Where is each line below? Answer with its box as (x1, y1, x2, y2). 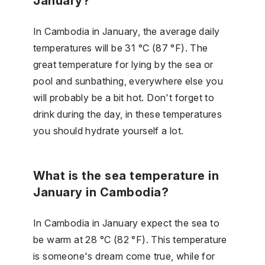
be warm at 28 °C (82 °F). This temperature (33, 233, 227, 245)
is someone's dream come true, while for (33, 250, 215, 262)
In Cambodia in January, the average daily (33, 25, 220, 37)
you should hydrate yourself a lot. (33, 124, 184, 137)
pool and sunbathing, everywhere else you (33, 75, 223, 87)
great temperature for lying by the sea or (33, 58, 214, 70)
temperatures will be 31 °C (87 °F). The (33, 41, 208, 54)
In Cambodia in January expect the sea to (33, 216, 219, 229)
